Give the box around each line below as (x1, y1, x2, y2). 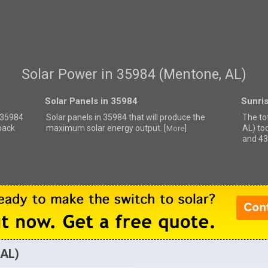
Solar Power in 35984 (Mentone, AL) (21, 66, 246, 83)
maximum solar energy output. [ (45, 123, 166, 133)
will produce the (145, 112, 205, 122)
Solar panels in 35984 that (45, 112, 146, 122)
